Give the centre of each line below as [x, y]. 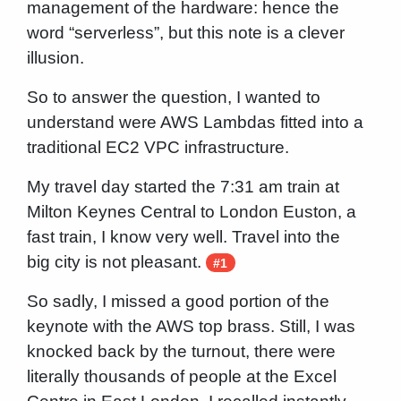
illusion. [55, 57]
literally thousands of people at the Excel [181, 376]
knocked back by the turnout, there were [181, 351]
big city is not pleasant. [116, 261]
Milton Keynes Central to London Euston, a [191, 211]
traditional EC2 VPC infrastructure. [158, 147]
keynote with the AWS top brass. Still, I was [191, 326]
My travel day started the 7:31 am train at [183, 186]
